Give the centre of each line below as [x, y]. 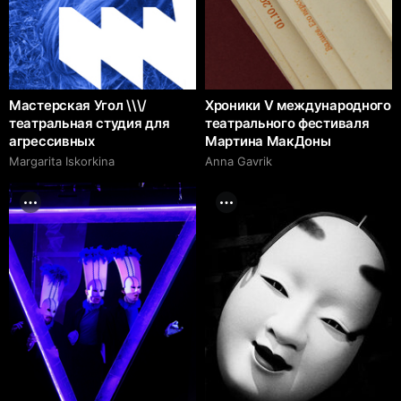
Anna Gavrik [239, 161]
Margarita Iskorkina [62, 161]
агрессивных [52, 141]
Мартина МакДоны [268, 141]
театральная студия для [90, 123]
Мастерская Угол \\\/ [78, 105]
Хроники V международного [298, 105]
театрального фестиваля [287, 123]
